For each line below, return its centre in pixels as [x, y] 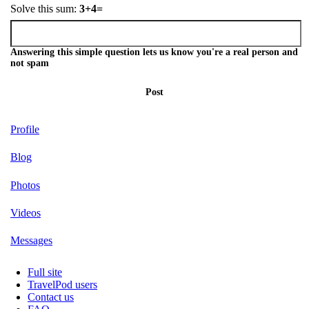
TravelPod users [62, 284]
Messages [31, 241]
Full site [45, 272]
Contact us [51, 297]
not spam [30, 63]
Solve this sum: [45, 9]
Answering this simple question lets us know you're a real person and [154, 52]
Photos [25, 185]
